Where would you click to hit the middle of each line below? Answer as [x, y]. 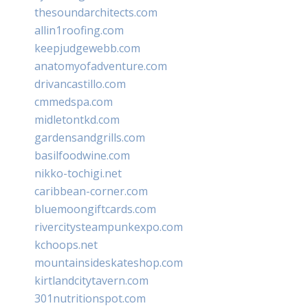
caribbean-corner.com [91, 191]
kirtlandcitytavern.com [91, 280]
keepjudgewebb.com [87, 48]
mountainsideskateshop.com [109, 262]
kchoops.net [66, 244]
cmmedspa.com [74, 101]
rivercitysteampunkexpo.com [109, 227]
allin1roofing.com [79, 30]
